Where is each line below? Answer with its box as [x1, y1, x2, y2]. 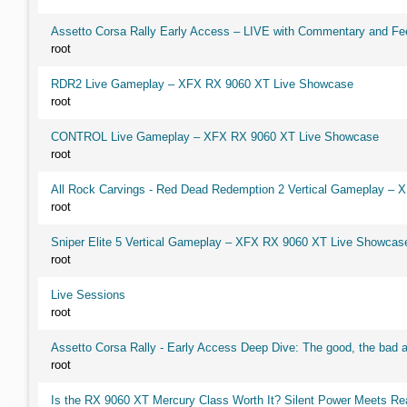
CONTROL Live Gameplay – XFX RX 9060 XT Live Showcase [51, 130, 379, 144]
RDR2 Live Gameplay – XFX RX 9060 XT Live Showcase [51, 77, 353, 91]
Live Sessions [51, 288, 125, 302]
